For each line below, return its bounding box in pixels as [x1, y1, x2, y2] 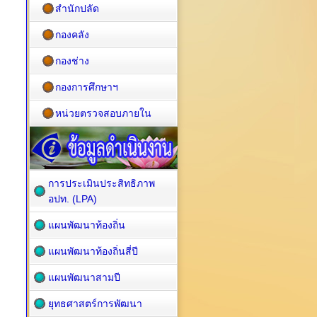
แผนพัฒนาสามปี [48, 272, 120, 283]
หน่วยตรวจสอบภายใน [55, 108, 151, 119]
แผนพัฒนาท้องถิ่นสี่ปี [48, 246, 138, 257]
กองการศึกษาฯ [55, 81, 118, 93]
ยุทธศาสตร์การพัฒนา [48, 298, 142, 309]
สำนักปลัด [55, 3, 99, 14]
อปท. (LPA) [48, 193, 97, 204]
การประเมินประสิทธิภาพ [48, 178, 155, 189]
